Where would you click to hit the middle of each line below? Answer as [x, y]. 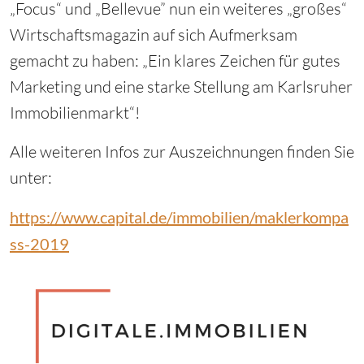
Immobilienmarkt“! [75, 113]
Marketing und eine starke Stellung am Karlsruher [181, 87]
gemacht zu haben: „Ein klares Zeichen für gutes [175, 61]
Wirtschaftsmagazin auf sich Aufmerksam [154, 35]
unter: [31, 178]
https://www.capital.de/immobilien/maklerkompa [179, 217]
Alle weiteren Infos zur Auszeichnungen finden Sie [182, 152]
